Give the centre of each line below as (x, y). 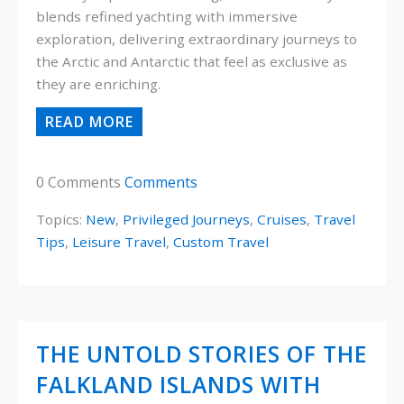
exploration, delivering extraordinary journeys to (197, 39)
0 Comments (80, 182)
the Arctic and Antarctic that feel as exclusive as (192, 62)
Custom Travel (221, 241)
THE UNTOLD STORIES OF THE (202, 353)
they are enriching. (98, 84)
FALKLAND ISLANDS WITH (179, 384)
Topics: (61, 219)
